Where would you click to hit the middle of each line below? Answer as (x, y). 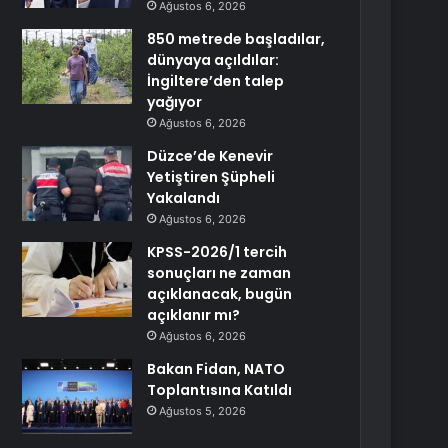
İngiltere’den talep (216, 81)
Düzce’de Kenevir (210, 156)
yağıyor (175, 102)
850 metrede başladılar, (236, 39)
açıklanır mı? (194, 315)
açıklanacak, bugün (220, 294)
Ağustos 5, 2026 (203, 411)
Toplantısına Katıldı (220, 390)
